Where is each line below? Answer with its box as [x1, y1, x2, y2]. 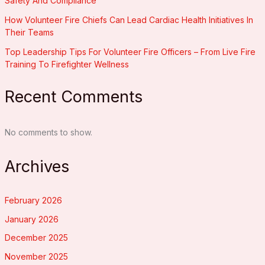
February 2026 [4, 195, 62, 206]
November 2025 [4, 251, 68, 261]
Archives [4, 157, 69, 177]
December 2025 [4, 232, 68, 243]
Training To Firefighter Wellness [4, 59, 129, 70]
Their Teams [4, 27, 54, 38]
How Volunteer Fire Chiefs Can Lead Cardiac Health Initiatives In [4, 15, 253, 25]
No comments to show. [4, 127, 92, 137]
